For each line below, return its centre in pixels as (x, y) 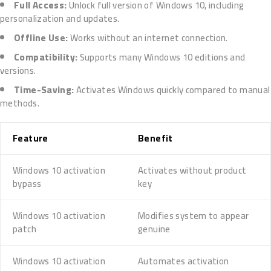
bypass (27, 184)
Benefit (155, 139)
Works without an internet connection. (148, 38)
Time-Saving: (44, 90)
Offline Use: (41, 38)
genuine (154, 229)
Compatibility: (46, 57)
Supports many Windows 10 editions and (162, 57)
